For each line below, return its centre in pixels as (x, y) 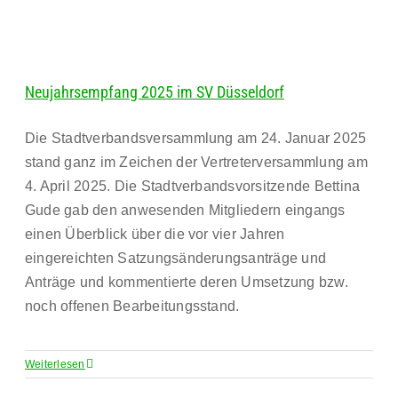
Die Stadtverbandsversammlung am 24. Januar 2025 (196, 138)
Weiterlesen (55, 364)
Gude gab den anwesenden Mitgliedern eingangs (185, 210)
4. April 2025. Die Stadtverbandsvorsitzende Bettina (193, 186)
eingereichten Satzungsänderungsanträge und (176, 258)
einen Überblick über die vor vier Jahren (155, 234)
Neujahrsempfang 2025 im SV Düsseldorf (155, 92)
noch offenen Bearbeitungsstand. (132, 306)
